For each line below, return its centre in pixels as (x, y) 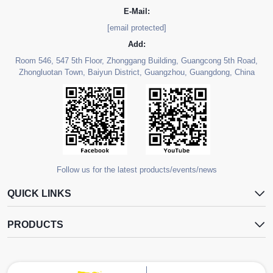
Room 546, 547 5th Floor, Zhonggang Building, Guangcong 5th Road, (136, 60)
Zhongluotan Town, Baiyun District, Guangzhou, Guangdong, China (136, 72)
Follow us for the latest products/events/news (136, 170)
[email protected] (136, 27)
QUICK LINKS (39, 194)
